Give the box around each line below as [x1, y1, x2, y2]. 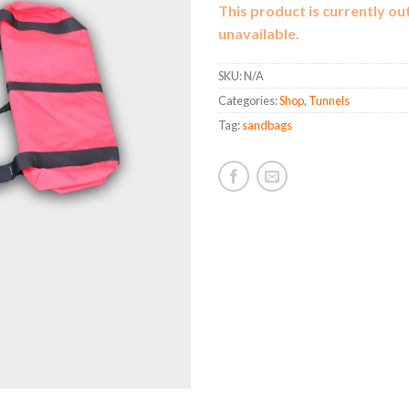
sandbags [242, 117, 292, 132]
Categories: [218, 92, 279, 108]
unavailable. [218, 24, 299, 42]
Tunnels [309, 92, 350, 108]
